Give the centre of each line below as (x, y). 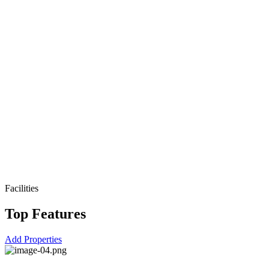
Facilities (22, 189)
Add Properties (33, 240)
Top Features (45, 214)
